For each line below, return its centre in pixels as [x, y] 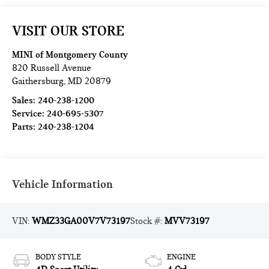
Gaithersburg [38, 81]
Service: [30, 114]
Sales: [25, 101]
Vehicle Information [63, 184]
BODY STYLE [59, 257]
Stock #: [148, 221]
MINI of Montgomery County [70, 55]
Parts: [25, 127]
